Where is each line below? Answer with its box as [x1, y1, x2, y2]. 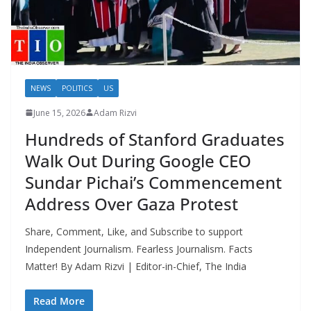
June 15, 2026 [33, 106, 85, 119]
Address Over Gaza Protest [25, 192, 238, 215]
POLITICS [62, 83, 92, 93]
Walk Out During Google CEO [25, 149, 251, 172]
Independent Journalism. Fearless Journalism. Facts [25, 242, 253, 255]
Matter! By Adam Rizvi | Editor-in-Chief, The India [25, 259, 246, 273]
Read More [33, 294, 85, 308]
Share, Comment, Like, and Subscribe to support [25, 224, 243, 238]
